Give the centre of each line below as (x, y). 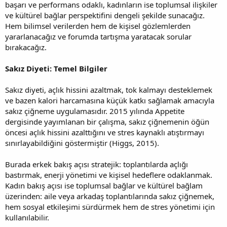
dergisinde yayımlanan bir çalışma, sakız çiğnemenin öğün (107, 121)
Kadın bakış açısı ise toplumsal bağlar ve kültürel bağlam (104, 185)
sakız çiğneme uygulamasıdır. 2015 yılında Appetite (95, 111)
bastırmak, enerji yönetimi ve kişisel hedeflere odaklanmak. (109, 175)
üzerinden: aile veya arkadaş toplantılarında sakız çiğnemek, (110, 196)
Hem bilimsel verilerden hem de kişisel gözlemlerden (98, 26)
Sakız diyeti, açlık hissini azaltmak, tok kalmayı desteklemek (109, 89)
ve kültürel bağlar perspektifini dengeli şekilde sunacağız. (105, 15)
